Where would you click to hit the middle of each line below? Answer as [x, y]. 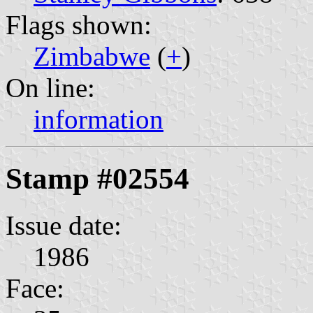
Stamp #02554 [97, 178]
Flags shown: [79, 24]
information [99, 119]
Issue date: [64, 225]
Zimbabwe [92, 56]
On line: [50, 87]
